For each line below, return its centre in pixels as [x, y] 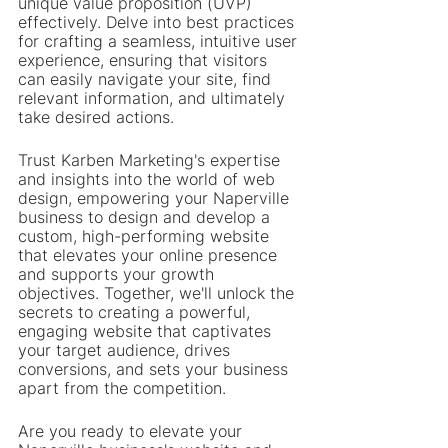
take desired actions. [96, 117]
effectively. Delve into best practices [158, 22]
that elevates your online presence [150, 255]
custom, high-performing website [146, 236]
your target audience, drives [126, 350]
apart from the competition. [122, 388]
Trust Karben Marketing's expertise [151, 160]
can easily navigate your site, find [147, 79]
